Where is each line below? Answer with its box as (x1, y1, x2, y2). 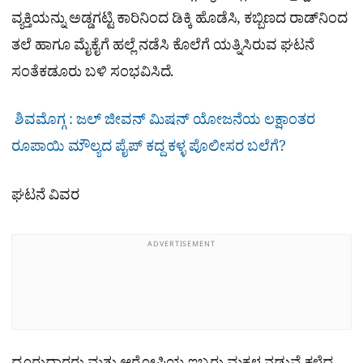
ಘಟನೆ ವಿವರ (11, 186, 79, 210)
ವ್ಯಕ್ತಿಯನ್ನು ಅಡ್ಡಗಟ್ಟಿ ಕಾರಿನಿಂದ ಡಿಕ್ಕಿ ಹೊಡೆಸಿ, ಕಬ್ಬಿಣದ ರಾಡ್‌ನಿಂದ (11, 10, 348, 34)
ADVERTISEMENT (147, 240, 216, 250)
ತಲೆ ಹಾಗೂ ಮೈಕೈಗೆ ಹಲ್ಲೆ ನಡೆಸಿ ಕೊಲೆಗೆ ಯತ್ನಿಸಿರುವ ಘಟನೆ (11, 36, 314, 61)
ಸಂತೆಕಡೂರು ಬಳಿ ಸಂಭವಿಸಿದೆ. (11, 63, 173, 88)
